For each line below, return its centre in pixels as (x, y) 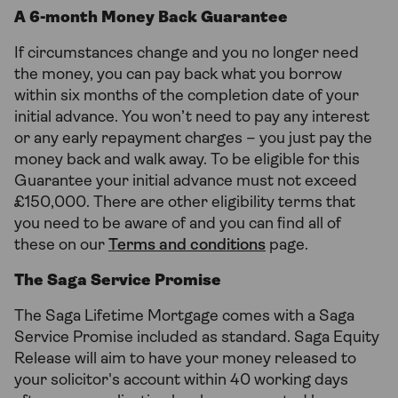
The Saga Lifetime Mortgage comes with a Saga (184, 316)
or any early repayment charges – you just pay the (193, 139)
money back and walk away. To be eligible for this (187, 160)
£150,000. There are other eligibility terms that (185, 203)
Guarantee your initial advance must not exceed (186, 181)
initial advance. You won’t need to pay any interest (192, 117)
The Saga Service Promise (118, 281)
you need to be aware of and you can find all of (178, 224)
